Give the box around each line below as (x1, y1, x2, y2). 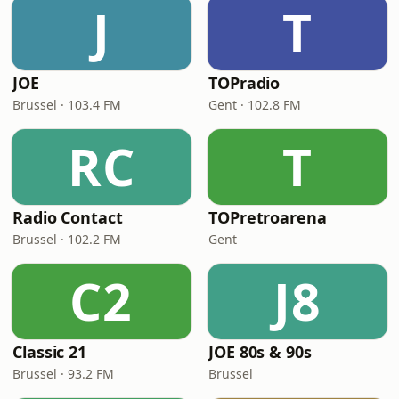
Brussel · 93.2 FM (12, 365, 114, 382)
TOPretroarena (208, 207, 327, 228)
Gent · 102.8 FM (208, 96, 301, 113)
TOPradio (208, 72, 281, 94)
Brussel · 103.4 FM (12, 96, 121, 113)
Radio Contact (12, 207, 123, 228)
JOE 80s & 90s (208, 341, 312, 362)
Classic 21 (12, 341, 87, 362)
